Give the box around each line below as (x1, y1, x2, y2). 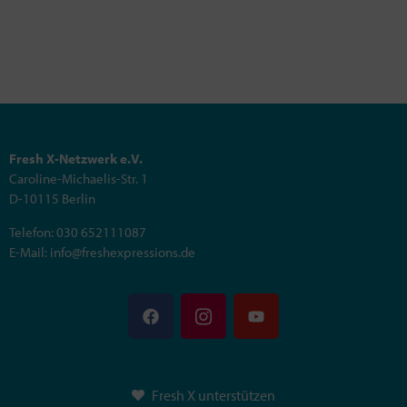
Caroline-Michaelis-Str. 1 (9, 170, 148, 188)
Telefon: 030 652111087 (9, 223, 146, 241)
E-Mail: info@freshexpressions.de (9, 243, 195, 261)
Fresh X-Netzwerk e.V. (9, 150, 143, 168)
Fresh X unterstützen (152, 386, 276, 405)
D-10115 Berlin (9, 190, 95, 208)
